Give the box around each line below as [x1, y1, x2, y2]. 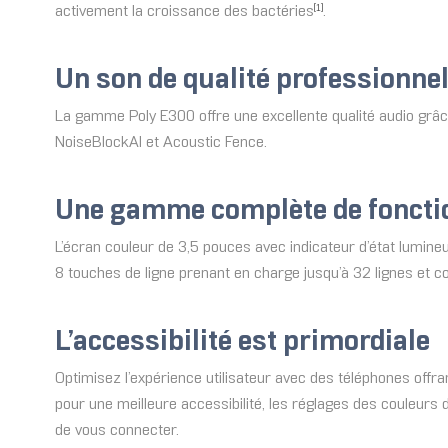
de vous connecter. [55, 423, 179, 439]
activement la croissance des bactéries [55, 4, 314, 20]
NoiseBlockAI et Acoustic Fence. [55, 135, 267, 151]
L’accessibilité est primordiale [55, 329, 430, 357]
